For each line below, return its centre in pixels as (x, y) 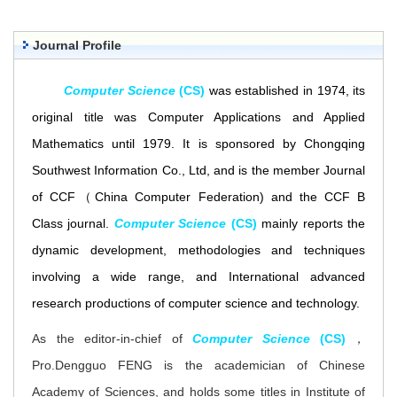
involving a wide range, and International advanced (198, 276)
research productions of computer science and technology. (196, 303)
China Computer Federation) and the (210, 196)
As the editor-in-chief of (113, 338)
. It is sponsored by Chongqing (269, 143)
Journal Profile (77, 45)
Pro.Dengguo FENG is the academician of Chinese (198, 365)
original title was (84, 117)
